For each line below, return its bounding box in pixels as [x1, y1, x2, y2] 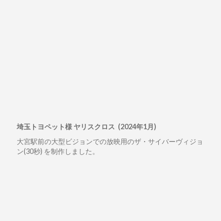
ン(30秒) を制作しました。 [16, 147, 99, 156]
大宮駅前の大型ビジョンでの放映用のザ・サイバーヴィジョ [16, 137, 203, 146]
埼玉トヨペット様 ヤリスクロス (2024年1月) [16, 122, 156, 131]
